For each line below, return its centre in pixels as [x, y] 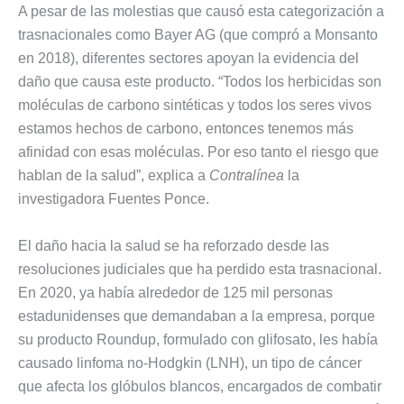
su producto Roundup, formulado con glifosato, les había [198, 339]
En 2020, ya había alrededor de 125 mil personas [175, 292]
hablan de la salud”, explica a [114, 176]
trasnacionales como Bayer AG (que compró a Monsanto [198, 35]
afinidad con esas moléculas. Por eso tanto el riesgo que [198, 152]
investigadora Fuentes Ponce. [114, 199]
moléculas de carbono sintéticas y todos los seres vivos [195, 106]
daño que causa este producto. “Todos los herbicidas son [200, 82]
